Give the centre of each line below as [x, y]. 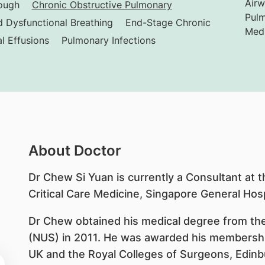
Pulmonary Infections [108, 40]
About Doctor [75, 151]
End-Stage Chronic [168, 22]
